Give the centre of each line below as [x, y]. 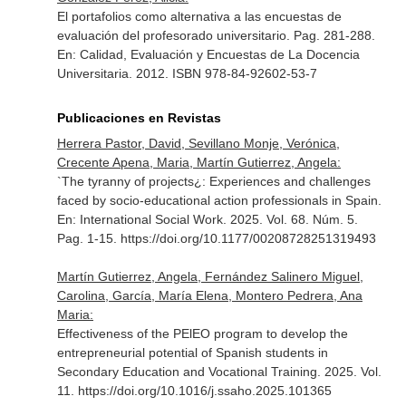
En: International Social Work [140, 219]
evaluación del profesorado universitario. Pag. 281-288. [216, 35]
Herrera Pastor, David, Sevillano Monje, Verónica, [198, 143]
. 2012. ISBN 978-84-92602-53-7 [222, 73]
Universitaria [92, 73]
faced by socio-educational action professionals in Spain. [219, 200]
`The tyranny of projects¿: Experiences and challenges [213, 181]
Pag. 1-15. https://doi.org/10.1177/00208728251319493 [216, 238]
